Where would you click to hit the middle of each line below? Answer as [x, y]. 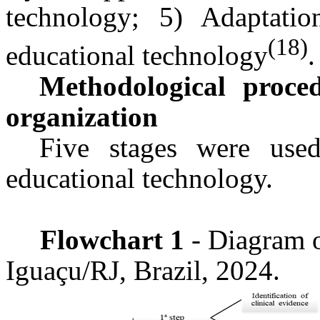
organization [82, 117]
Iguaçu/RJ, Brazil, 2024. [143, 271]
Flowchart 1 [112, 240]
